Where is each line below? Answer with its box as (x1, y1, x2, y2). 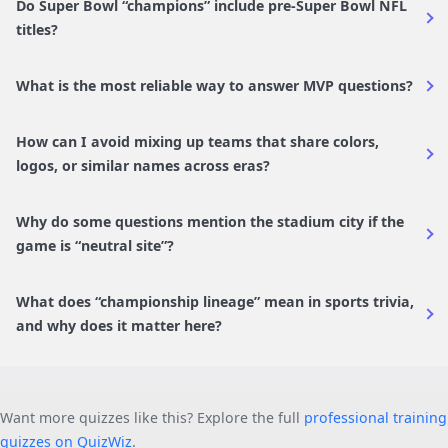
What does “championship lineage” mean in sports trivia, (16, 291, 414, 311)
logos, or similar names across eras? (16, 155, 270, 175)
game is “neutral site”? (16, 235, 174, 255)
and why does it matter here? (16, 315, 222, 335)
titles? (16, 19, 58, 39)
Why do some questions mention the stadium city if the (16, 211, 404, 231)
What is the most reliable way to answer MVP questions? (16, 75, 413, 95)
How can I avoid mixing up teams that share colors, (16, 131, 379, 151)
